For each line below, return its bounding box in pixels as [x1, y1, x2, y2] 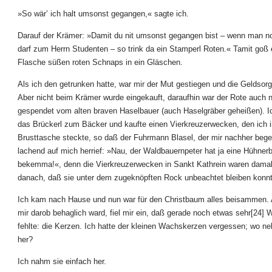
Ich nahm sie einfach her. [18, 257, 106, 266]
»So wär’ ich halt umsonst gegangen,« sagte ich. [18, 9, 189, 18]
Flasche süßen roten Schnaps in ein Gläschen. [18, 58, 183, 67]
